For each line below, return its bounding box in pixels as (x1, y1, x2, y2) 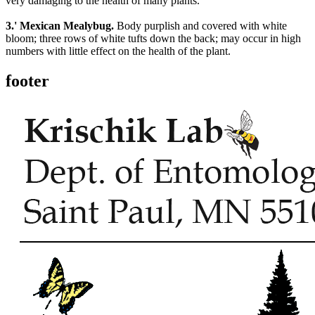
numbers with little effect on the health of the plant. (6, 45, 231, 58)
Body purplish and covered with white (114, 20, 287, 32)
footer (6, 72, 49, 91)
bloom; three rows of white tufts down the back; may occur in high (6, 32, 301, 45)
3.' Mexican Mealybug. (6, 20, 114, 32)
